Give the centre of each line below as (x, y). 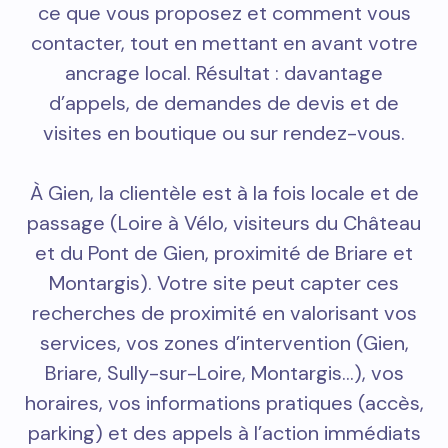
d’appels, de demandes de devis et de (224, 102)
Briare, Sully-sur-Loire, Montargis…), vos (224, 372)
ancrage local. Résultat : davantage (224, 72)
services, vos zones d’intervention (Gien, (224, 342)
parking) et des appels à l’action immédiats (224, 432)
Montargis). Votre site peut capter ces (224, 282)
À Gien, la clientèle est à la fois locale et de (224, 192)
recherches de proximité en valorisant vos (224, 312)
